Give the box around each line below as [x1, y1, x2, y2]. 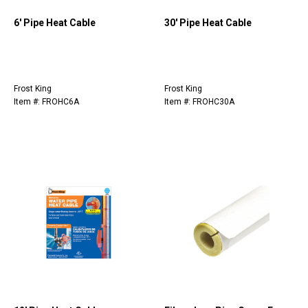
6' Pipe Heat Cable [14, 17, 96, 29]
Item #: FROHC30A [164, 97, 234, 107]
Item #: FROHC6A [14, 97, 79, 107]
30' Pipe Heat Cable [164, 17, 252, 29]
